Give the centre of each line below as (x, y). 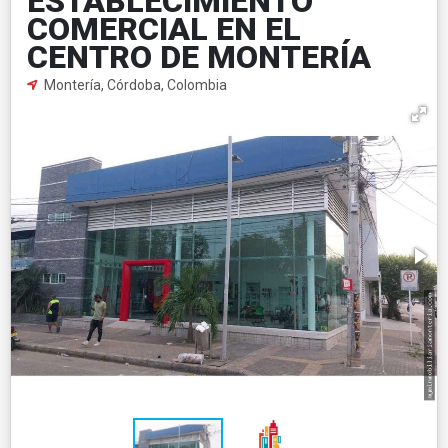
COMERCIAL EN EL (164, 28)
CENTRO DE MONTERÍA (199, 56)
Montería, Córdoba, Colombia (134, 84)
